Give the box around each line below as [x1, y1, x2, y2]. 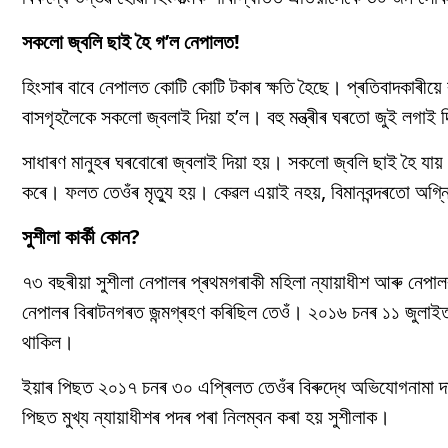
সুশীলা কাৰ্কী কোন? [22, 223, 140, 251]
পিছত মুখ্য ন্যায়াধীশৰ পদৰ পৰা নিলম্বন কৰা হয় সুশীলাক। [22, 403, 390, 431]
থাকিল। [22, 328, 74, 356]
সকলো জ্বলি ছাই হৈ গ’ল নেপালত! [22, 28, 240, 56]
